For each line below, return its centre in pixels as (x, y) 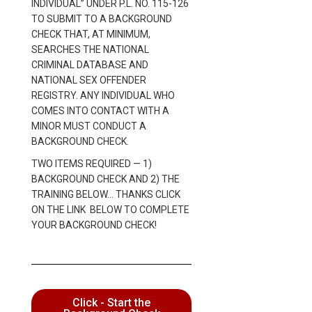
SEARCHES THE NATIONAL (90, 49)
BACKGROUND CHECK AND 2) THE (106, 179)
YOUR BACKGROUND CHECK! (94, 225)
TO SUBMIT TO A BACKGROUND (102, 18)
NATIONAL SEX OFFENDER (89, 80)
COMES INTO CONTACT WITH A (100, 110)
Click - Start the (111, 302)
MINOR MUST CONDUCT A (89, 126)
